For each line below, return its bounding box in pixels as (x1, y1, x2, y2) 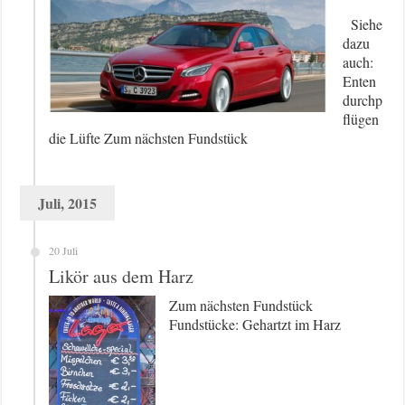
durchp (343, 90, 383, 110)
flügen (343, 109, 380, 129)
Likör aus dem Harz (49, 264, 194, 289)
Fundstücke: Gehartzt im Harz (169, 315, 342, 334)
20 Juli (49, 243, 79, 259)
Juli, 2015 (38, 193, 98, 214)
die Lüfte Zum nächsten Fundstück (49, 128, 249, 148)
